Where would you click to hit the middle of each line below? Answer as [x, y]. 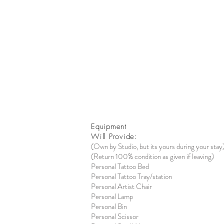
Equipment [109, 126]
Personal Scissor [115, 216]
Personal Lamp [112, 196]
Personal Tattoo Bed [120, 166]
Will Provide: [114, 136]
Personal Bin [109, 206]
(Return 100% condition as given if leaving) [152, 156]
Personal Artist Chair [121, 186]
